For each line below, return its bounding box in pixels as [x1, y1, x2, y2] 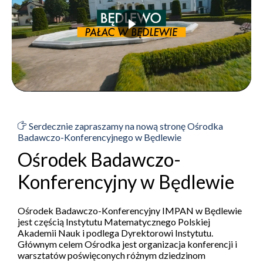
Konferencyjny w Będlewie [18, 170, 234, 194]
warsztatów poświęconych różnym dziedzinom [18, 249, 205, 261]
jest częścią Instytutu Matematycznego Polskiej [18, 216, 210, 228]
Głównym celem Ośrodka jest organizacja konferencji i [18, 238, 237, 250]
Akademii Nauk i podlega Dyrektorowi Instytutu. [18, 227, 213, 239]
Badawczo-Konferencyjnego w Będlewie [18, 131, 181, 143]
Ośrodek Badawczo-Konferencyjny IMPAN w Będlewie [18, 205, 242, 217]
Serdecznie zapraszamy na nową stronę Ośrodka [27, 120, 223, 132]
